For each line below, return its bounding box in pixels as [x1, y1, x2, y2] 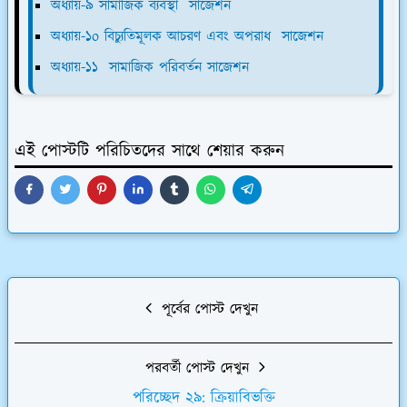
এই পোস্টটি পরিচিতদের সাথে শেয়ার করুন [15, 138, 284, 164]
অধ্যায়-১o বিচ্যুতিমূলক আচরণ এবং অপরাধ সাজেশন [51, 25, 323, 47]
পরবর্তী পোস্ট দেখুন [145, 357, 254, 379]
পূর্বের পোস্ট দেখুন [156, 298, 258, 320]
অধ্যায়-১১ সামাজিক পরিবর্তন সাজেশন [51, 56, 249, 78]
